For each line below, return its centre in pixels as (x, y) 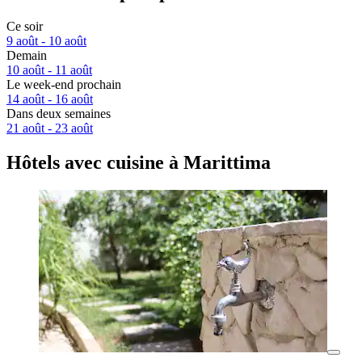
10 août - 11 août (49, 70)
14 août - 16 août (50, 99)
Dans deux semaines (59, 114)
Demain (27, 56)
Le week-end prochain (64, 85)
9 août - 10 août (46, 41)
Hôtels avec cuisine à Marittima (139, 163)
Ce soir (25, 27)
